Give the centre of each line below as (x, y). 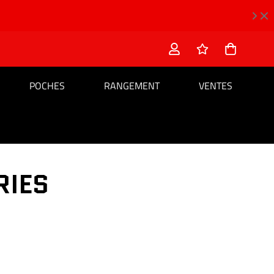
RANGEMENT (132, 86)
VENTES (216, 86)
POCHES (47, 86)
